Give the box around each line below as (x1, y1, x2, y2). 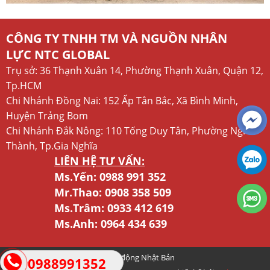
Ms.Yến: (54, 169, 99, 184)
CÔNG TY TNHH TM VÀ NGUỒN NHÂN (6, 30, 227, 46)
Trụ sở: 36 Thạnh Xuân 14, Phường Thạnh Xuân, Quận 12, (6, 63, 263, 77)
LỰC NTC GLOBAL (6, 46, 110, 63)
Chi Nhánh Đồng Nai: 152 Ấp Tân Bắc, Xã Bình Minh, (6, 93, 238, 107)
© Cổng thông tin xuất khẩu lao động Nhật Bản (6, 251, 175, 263)
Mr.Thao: (54, 184, 105, 199)
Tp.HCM (6, 78, 42, 92)
